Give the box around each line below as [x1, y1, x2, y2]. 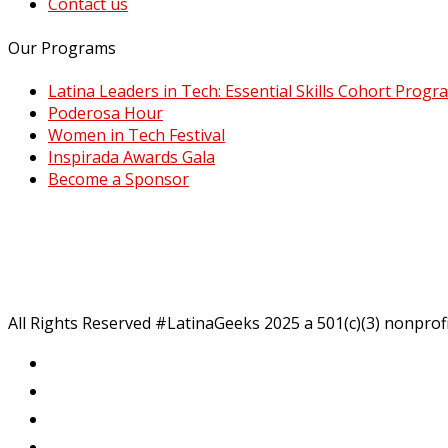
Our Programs [8, 36, 116, 59]
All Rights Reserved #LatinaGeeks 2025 [8, 311, 300, 334]
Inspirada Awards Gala [48, 145, 215, 168]
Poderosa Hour [48, 101, 163, 124]
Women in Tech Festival [48, 123, 225, 146]
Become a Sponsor [48, 167, 189, 190]
